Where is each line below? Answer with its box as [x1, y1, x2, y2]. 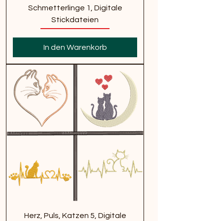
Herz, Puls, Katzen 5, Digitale [24, 211, 126, 220]
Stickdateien [51, 15, 99, 24]
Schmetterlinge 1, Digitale [28, 3, 122, 12]
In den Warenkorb [43, 43, 107, 51]
